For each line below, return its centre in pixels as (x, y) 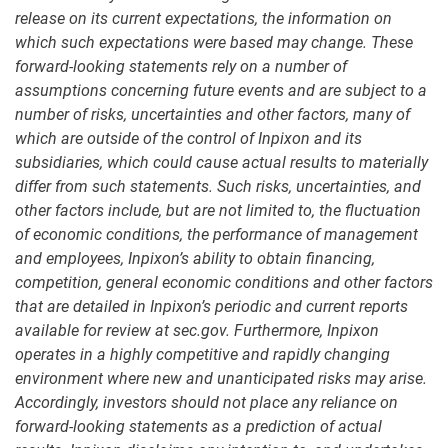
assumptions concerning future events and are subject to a (221, 91)
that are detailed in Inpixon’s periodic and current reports (211, 307)
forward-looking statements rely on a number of (181, 67)
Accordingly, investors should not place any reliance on (206, 403)
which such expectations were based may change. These (214, 43)
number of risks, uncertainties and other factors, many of (212, 115)
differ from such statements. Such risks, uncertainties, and (218, 187)
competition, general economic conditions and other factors (224, 283)
